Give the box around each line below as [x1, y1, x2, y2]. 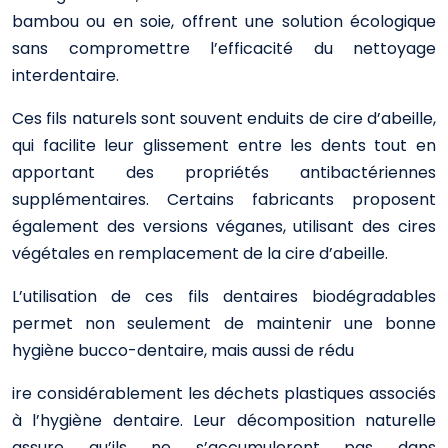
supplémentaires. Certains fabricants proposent [12, 188, 436, 211]
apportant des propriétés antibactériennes [12, 161, 436, 184]
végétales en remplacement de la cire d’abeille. [12, 242, 388, 265]
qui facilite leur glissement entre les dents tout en [12, 134, 436, 157]
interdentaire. [12, 64, 119, 87]
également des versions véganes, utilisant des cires [12, 215, 436, 238]
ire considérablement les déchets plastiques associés [12, 382, 436, 405]
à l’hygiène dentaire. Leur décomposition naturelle [12, 409, 436, 432]
